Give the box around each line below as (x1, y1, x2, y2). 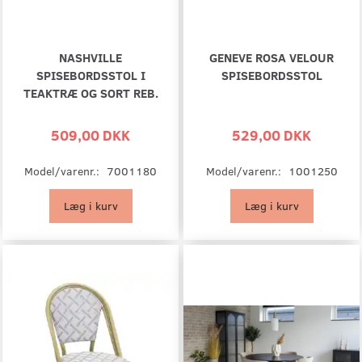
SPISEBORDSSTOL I (36, 66, 145, 84)
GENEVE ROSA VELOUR (209, 48, 334, 66)
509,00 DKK (51, 124, 130, 145)
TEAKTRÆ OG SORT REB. (23, 84, 158, 102)
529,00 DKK (232, 124, 311, 145)
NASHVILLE (59, 48, 122, 66)
